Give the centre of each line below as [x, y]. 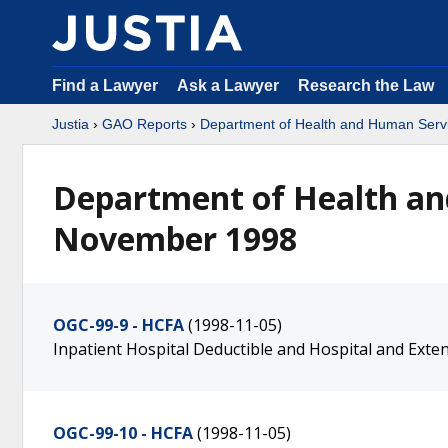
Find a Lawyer [105, 85]
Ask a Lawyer [230, 85]
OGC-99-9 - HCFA [118, 325]
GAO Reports [144, 124]
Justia [70, 124]
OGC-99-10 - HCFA [123, 433]
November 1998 [175, 238]
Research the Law [366, 85]
